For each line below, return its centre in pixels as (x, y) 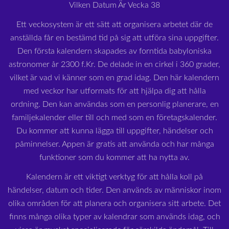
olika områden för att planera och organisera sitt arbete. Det (114, 203)
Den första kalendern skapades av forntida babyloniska (114, 51)
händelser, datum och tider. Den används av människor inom (114, 190)
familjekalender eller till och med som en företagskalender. (114, 118)
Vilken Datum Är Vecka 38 (114, 5)
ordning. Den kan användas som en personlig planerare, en (114, 104)
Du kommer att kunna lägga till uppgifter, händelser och (114, 131)
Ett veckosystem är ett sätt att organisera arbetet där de (114, 25)
